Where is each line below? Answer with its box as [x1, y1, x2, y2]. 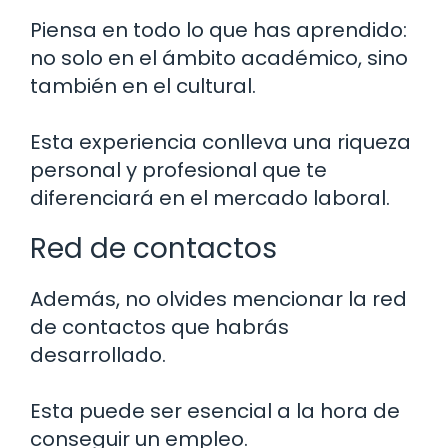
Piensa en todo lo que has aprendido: [30, 15, 407, 44]
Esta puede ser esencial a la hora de [30, 396, 400, 425]
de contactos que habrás [30, 312, 289, 341]
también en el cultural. [30, 71, 256, 100]
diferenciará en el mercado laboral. [30, 183, 390, 212]
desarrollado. [30, 340, 166, 369]
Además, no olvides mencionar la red [30, 284, 407, 313]
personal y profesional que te [30, 155, 327, 184]
